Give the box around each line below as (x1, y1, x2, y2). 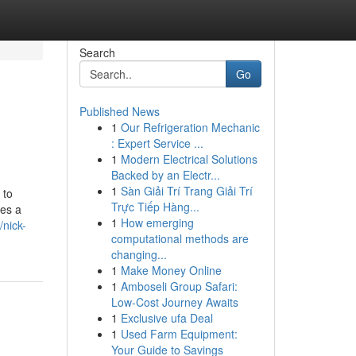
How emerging (120, 215, 194, 230)
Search (79, 44, 115, 60)
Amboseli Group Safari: (120, 278, 238, 294)
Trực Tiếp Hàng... (110, 199, 199, 215)
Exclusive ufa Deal (120, 310, 213, 326)
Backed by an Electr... (110, 167, 220, 183)
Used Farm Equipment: (120, 326, 238, 342)
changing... (110, 246, 167, 262)
